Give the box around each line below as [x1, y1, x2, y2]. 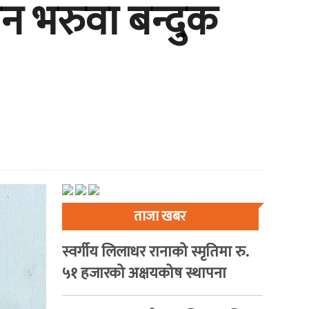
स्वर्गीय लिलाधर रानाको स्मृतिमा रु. [61, 239, 248, 265]
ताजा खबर [134, 204, 187, 228]
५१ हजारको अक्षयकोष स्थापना [61, 260, 226, 286]
